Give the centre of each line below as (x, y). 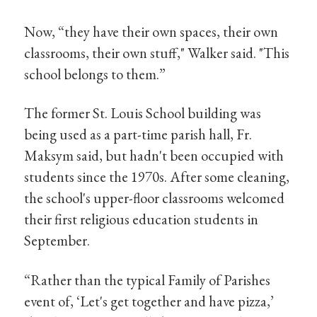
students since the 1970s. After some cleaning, (157, 177)
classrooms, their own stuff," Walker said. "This (157, 52)
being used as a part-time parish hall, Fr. (138, 134)
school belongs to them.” (95, 74)
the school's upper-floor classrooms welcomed (155, 198)
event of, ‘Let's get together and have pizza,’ (149, 301)
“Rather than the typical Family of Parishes (148, 279)
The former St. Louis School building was (143, 113)
